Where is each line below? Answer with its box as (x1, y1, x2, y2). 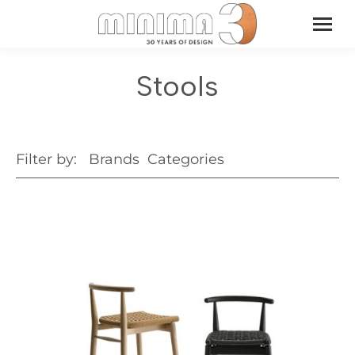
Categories (147, 151, 224, 168)
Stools (136, 69, 219, 103)
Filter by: (16, 151, 81, 168)
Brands (89, 151, 139, 168)
